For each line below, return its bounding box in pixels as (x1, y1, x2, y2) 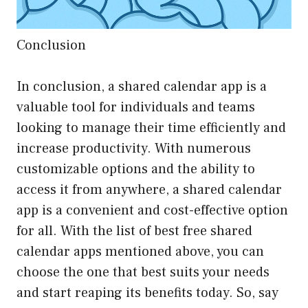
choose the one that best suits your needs (16, 263, 269, 282)
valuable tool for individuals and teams (16, 98, 255, 117)
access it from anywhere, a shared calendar (16, 181, 282, 199)
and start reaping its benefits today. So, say (16, 284, 278, 302)
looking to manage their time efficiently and (16, 119, 286, 137)
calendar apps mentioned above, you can (16, 243, 264, 261)
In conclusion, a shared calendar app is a (16, 78, 267, 96)
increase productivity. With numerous (16, 140, 251, 158)
